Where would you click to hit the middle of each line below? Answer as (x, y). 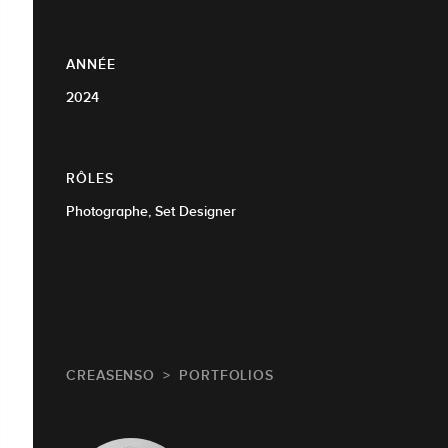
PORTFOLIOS (227, 375)
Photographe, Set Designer (151, 211)
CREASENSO (111, 375)
